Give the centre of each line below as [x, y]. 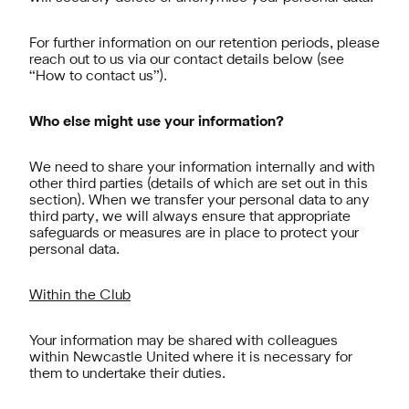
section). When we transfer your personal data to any [199, 201]
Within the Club [80, 296]
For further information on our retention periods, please [204, 44]
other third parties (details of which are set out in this [199, 184]
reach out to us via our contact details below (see [187, 60]
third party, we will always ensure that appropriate [190, 217]
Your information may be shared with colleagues [184, 341]
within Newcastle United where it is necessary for [191, 358]
